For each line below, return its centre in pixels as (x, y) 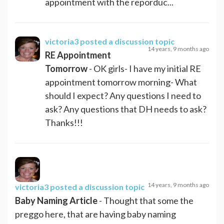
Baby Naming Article (56, 200)
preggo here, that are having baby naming (95, 214)
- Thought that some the (145, 200)
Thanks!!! (64, 122)
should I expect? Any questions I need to (123, 95)
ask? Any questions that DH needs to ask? (126, 109)
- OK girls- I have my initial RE (144, 68)
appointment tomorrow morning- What (121, 82)
